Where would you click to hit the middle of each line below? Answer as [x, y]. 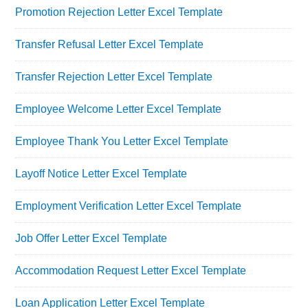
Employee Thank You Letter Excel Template [122, 141]
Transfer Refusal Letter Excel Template [110, 44]
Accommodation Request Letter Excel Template [131, 270]
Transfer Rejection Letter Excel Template [114, 76]
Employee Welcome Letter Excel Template [119, 109]
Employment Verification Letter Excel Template [129, 206]
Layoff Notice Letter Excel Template [101, 173]
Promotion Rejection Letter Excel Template [119, 12]
